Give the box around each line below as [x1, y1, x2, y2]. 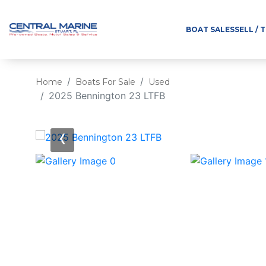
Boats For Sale [75, 77, 135, 87]
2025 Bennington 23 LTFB [49, 90, 165, 102]
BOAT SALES [185, 25, 235, 34]
